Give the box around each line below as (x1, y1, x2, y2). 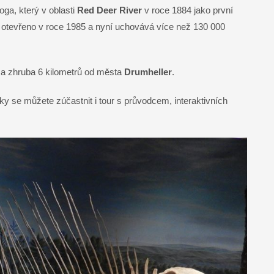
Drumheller (124, 67, 172, 78)
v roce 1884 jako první (142, 5, 233, 16)
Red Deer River (77, 5, 142, 16)
